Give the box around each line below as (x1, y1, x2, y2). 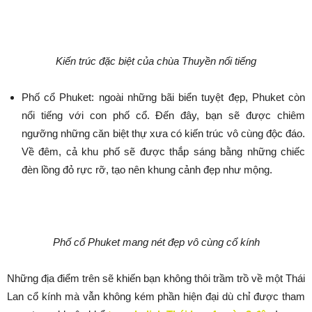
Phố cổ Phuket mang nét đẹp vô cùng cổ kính (52, 236, 260, 249)
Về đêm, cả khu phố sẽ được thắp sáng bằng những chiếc (22, 146, 305, 158)
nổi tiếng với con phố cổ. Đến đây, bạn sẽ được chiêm (22, 109, 305, 122)
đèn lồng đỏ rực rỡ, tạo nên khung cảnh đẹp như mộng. (22, 164, 272, 176)
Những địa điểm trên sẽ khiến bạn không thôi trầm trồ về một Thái (7, 272, 305, 285)
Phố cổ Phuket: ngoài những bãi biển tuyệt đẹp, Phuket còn (22, 91, 305, 104)
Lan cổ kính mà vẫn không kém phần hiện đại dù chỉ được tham (7, 290, 305, 303)
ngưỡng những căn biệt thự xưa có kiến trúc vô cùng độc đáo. (22, 127, 305, 140)
